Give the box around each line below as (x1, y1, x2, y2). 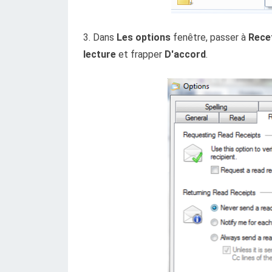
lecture (83, 49, 116, 60)
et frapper (116, 49, 165, 60)
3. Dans (83, 32, 117, 43)
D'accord (165, 49, 206, 60)
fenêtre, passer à (171, 32, 248, 43)
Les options (117, 32, 171, 43)
